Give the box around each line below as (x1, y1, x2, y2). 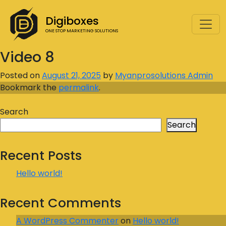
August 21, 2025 (42, 70, 101, 81)
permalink (59, 82, 99, 93)
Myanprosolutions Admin (115, 70, 213, 81)
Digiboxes (45, 13, 99, 29)
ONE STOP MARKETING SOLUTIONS (45, 27, 118, 34)
